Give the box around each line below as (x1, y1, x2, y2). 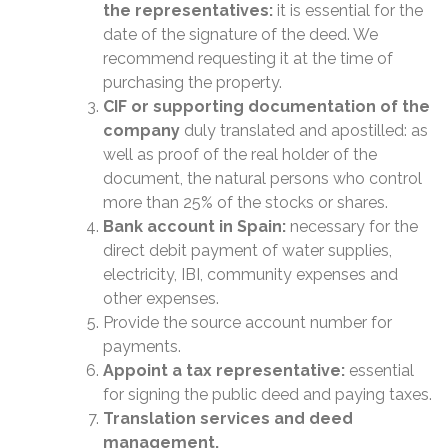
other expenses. (103, 289, 219, 308)
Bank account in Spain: (103, 217, 290, 236)
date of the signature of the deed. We (103, 25, 378, 44)
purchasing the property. (103, 73, 282, 92)
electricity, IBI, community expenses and (103, 265, 398, 284)
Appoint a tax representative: (103, 361, 349, 380)
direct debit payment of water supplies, (103, 241, 392, 260)
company (103, 121, 184, 140)
